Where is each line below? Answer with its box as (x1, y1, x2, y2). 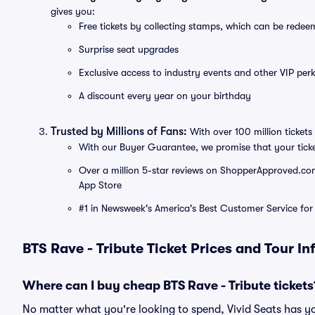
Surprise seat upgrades (79, 44, 179, 55)
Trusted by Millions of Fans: (51, 125, 187, 138)
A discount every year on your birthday (79, 90, 251, 101)
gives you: (51, 6, 95, 17)
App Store (79, 179, 122, 191)
